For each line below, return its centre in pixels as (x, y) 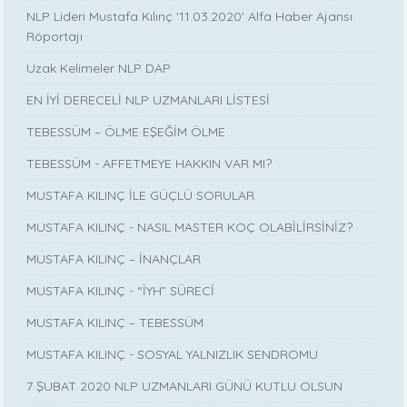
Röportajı (55, 37)
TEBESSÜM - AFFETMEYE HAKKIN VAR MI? (149, 164)
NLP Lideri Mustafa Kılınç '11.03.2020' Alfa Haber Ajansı (190, 17)
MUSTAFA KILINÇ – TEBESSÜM (115, 323)
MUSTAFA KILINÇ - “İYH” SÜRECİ (121, 291)
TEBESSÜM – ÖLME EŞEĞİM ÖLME (126, 132)
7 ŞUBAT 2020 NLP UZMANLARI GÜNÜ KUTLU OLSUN (185, 387)
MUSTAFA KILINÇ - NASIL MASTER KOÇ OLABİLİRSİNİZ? (190, 228)
